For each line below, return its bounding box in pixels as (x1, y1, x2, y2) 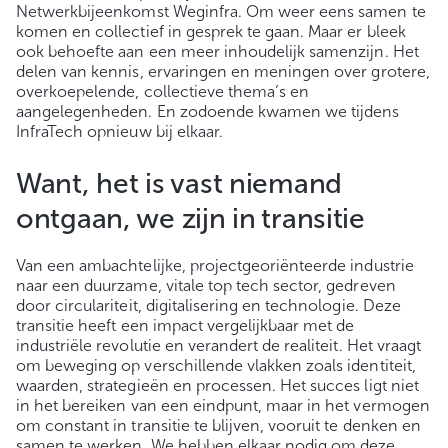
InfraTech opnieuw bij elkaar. (16, 121, 223, 141)
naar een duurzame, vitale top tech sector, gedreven (16, 275, 396, 295)
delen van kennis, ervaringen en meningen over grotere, (16, 61, 430, 81)
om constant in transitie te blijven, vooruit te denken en (16, 415, 421, 435)
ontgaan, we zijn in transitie (16, 201, 365, 235)
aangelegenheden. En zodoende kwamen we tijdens (16, 101, 400, 121)
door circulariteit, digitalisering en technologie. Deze (16, 295, 401, 315)
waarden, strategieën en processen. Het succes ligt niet (16, 375, 419, 395)
